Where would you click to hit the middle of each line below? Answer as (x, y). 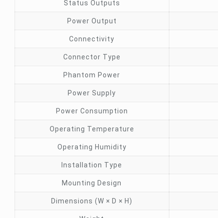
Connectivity (92, 39)
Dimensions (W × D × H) (92, 201)
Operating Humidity (92, 147)
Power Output (92, 21)
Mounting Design (92, 183)
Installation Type (92, 165)
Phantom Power (92, 75)
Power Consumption (92, 111)
